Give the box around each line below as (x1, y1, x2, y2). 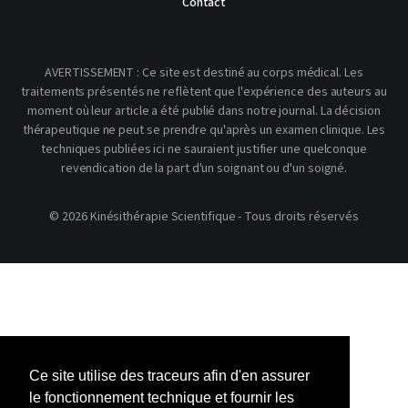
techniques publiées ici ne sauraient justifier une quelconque (41, 140, 367, 158)
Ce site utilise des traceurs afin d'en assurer (29, 368, 310, 384)
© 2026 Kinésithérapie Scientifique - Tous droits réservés (49, 208, 359, 226)
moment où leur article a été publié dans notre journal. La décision (27, 102, 381, 120)
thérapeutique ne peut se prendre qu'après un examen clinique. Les (22, 121, 386, 139)
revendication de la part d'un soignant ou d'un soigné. (60, 159, 348, 178)
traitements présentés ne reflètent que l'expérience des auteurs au (21, 83, 387, 101)
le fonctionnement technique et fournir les (29, 390, 294, 406)
